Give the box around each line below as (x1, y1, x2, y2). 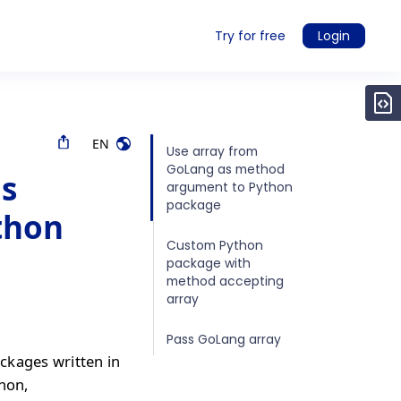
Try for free (215, 27, 286, 45)
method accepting (166, 271, 284, 290)
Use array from (166, 141, 258, 160)
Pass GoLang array (166, 329, 281, 348)
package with (166, 253, 251, 272)
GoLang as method (166, 159, 285, 178)
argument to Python (166, 177, 293, 196)
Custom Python (166, 235, 263, 254)
